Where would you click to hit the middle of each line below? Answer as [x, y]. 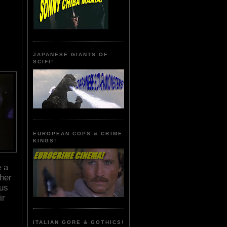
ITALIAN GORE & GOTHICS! [79, 222]
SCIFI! [44, 62]
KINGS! [45, 140]
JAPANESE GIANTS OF [71, 55]
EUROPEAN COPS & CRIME [78, 133]
